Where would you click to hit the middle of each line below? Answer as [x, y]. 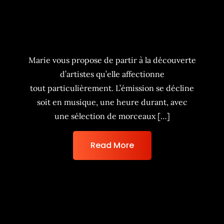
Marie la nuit [112, 38]
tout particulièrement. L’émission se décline [112, 88]
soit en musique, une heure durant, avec [112, 102]
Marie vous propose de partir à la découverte [112, 60]
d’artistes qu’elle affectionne [112, 74]
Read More [112, 145]
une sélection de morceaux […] [112, 116]
